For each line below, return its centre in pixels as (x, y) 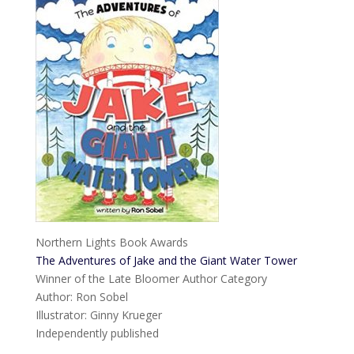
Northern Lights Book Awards (111, 242)
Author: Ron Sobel (81, 297)
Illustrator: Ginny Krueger (98, 315)
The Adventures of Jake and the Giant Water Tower (166, 260)
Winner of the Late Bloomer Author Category (151, 279)
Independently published (97, 333)
